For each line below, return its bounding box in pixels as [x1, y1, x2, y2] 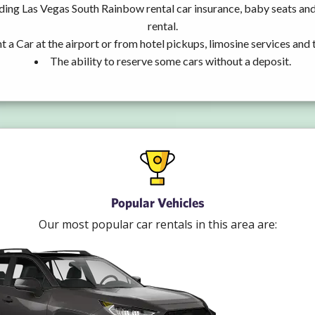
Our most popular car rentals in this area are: [38, 216, 277, 232]
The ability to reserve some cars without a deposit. [50, 53, 291, 67]
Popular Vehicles [110, 194, 205, 210]
